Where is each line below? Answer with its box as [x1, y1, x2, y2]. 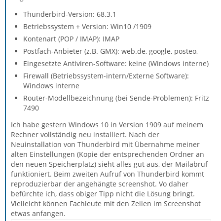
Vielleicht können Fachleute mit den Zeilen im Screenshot [11, 199, 201, 208]
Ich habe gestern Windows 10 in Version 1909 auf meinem [11, 120, 203, 129]
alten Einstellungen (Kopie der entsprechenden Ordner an [11, 149, 204, 159]
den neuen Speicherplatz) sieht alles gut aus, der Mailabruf [11, 159, 208, 169]
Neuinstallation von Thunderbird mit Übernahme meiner [11, 140, 200, 149]
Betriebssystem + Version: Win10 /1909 [23, 22, 151, 31]
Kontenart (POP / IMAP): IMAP [23, 34, 119, 43]
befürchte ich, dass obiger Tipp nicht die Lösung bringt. [11, 189, 195, 198]
